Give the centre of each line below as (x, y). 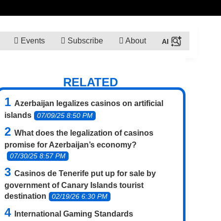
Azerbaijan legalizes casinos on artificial (89, 103)
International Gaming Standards (74, 214)
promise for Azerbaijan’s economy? (71, 145)
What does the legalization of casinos (84, 133)
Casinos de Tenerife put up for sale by (85, 173)
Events (32, 40)
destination (25, 196)
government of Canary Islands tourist (74, 185)
